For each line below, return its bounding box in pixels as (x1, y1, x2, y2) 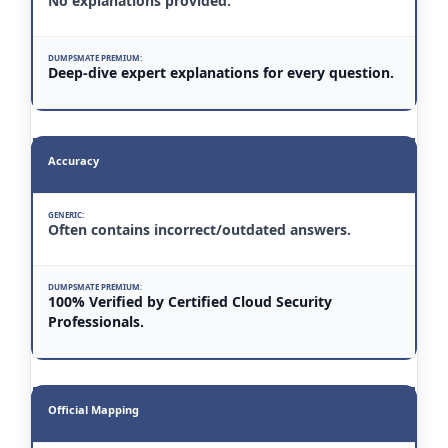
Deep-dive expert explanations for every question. (48, 63, 394, 83)
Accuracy (48, 153, 99, 169)
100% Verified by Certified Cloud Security (48, 292, 332, 312)
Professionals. (48, 312, 144, 332)
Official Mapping (48, 402, 139, 418)
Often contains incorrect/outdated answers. (48, 220, 351, 240)
